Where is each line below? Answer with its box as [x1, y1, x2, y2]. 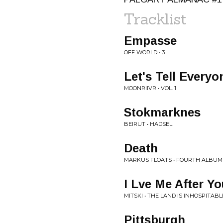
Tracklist [124, 9, 187, 28]
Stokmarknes [124, 106, 201, 119]
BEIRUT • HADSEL [124, 120, 172, 127]
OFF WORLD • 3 [124, 49, 165, 56]
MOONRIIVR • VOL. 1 [124, 85, 176, 92]
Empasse [124, 34, 177, 47]
